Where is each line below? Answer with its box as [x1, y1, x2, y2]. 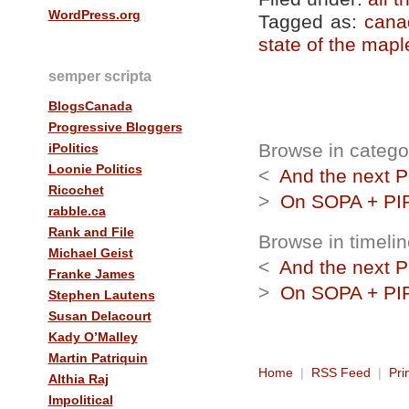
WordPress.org [47, 7, 141, 23]
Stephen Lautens [47, 287, 155, 302]
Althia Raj [47, 371, 109, 386]
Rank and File [47, 224, 134, 239]
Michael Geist [47, 245, 133, 260]
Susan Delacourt [47, 308, 152, 323]
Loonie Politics [47, 161, 142, 176]
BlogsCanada [47, 98, 132, 113]
